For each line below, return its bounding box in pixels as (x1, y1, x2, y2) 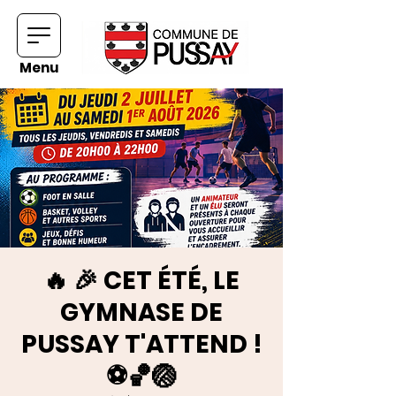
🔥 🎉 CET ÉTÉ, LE (43, 263, 240, 298)
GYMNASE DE (60, 295, 223, 330)
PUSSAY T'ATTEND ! (20, 327, 263, 362)
